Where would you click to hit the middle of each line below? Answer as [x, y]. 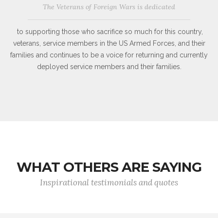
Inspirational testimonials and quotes [109, 183]
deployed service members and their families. [109, 67]
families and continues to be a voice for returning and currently [109, 55]
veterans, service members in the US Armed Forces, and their [109, 44]
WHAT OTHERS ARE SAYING [109, 167]
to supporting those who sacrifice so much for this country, [109, 32]
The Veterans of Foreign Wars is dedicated [109, 7]
